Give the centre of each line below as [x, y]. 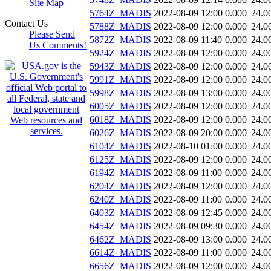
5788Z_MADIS [120, 27]
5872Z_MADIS [120, 40]
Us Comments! [58, 45]
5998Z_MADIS [120, 93]
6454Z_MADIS [120, 226]
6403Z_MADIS [120, 213]
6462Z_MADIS [120, 240]
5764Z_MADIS [120, 13]
